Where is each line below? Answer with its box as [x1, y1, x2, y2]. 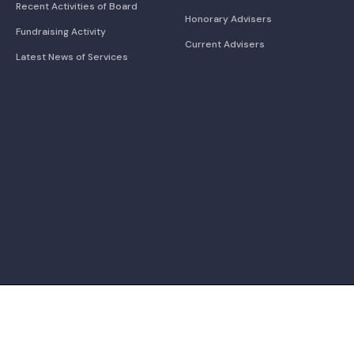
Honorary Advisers [185, 12, 272, 25]
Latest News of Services [16, 50, 128, 63]
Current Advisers [185, 37, 265, 51]
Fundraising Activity [16, 24, 106, 38]
